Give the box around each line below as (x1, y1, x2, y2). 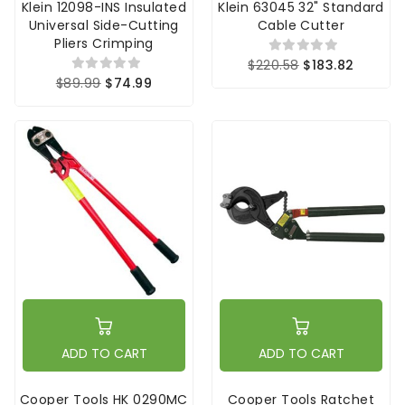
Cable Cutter (257, 15, 345, 34)
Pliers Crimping (54, 33, 154, 52)
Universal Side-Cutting (29, 15, 179, 34)
